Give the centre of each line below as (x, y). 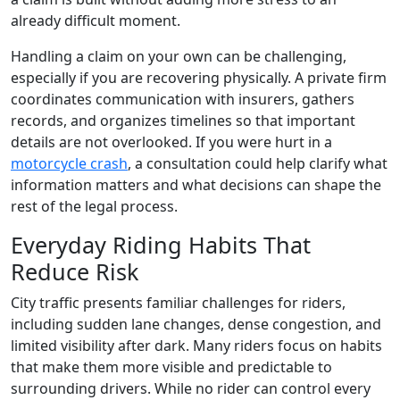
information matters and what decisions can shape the (196, 185)
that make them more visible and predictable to (171, 367)
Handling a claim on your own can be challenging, (179, 57)
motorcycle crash (69, 164)
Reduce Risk (75, 272)
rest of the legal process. (94, 207)
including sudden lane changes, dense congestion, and (196, 325)
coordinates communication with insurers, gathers (183, 100)
